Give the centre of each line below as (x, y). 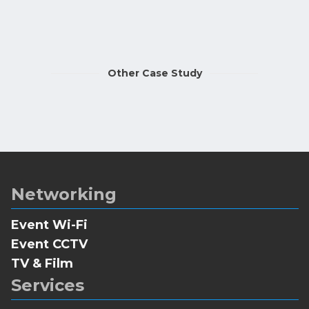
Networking (63, 195)
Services (47, 286)
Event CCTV (49, 245)
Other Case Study (154, 73)
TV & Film (42, 264)
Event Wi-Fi (49, 225)
